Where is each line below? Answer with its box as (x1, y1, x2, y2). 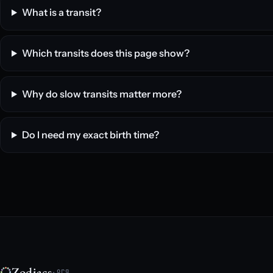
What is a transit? (21, 6, 101, 18)
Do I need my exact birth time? (21, 129, 159, 141)
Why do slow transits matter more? (21, 88, 182, 100)
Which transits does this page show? (21, 47, 190, 59)
